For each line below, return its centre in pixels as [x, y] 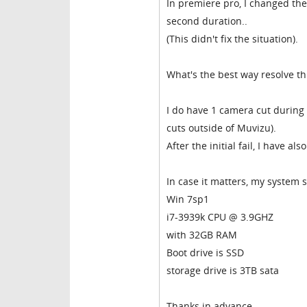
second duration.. [207, 21]
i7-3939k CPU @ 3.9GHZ [220, 217]
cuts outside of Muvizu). [221, 128]
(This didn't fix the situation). [232, 39]
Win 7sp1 [188, 199]
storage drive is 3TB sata [223, 271]
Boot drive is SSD [205, 253]
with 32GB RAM [202, 235]
